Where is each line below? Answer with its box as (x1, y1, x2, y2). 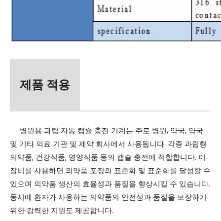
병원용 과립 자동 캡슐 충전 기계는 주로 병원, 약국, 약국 (10, 125, 203, 136)
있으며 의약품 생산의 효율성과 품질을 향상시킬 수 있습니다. (10, 178, 210, 189)
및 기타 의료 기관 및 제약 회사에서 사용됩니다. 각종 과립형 (10, 138, 207, 149)
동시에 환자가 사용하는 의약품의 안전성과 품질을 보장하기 (10, 191, 207, 202)
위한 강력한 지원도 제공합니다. (10, 205, 113, 216)
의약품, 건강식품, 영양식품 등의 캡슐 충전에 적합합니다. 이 (10, 151, 206, 162)
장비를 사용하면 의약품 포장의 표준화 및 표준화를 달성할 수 (10, 165, 211, 176)
